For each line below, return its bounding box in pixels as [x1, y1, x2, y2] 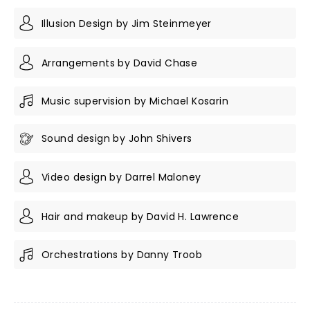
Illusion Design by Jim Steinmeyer [42, 16, 212, 30]
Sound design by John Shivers [42, 131, 192, 145]
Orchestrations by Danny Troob [42, 248, 203, 262]
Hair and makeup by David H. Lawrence [42, 209, 239, 224]
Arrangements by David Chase [42, 55, 198, 70]
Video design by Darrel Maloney [42, 170, 201, 184]
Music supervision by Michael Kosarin [42, 94, 229, 108]
